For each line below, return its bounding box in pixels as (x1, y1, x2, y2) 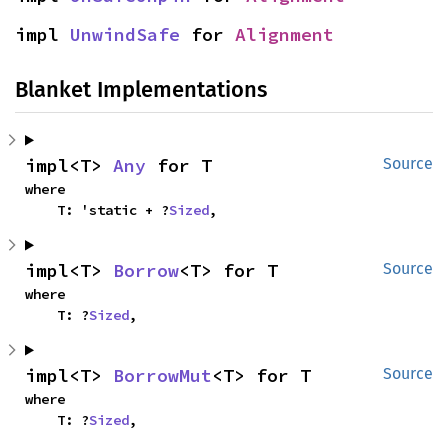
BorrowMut (113, 363, 212, 387)
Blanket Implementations (15, 75, 267, 103)
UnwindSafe (70, 22, 180, 46)
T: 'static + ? (57, 200, 169, 219)
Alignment (235, 22, 334, 46)
